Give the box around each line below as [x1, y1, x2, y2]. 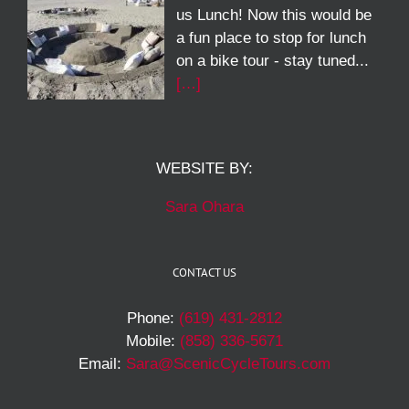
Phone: [127, 309, 179, 327]
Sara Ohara [165, 197, 244, 215]
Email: [79, 354, 126, 372]
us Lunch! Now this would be [175, 6, 372, 25]
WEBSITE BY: [156, 159, 253, 177]
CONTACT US [173, 264, 236, 280]
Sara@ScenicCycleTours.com [126, 354, 330, 372]
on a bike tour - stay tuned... [175, 52, 369, 70]
